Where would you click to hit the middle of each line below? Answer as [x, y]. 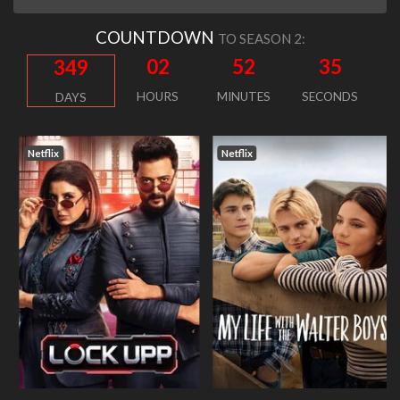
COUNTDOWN [156, 37]
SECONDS [330, 96]
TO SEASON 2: [261, 38]
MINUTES [244, 96]
